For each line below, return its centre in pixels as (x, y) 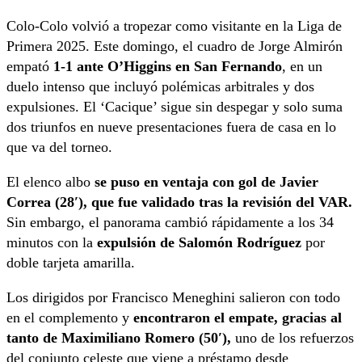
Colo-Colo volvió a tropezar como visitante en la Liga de (174, 26)
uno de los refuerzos (293, 338)
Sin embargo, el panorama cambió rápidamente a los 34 (170, 223)
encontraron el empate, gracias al (238, 318)
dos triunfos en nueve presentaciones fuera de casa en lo (171, 127)
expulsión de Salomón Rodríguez (199, 243)
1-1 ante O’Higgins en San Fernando (168, 67)
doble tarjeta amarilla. (71, 263)
